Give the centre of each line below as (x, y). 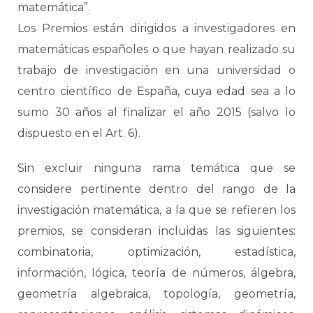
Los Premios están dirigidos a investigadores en (156, 28)
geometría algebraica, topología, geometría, (156, 294)
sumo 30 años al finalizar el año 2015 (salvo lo (156, 112)
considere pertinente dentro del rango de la (156, 189)
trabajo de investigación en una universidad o (156, 70)
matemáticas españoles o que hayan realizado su (156, 49)
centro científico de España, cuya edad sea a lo (156, 91)
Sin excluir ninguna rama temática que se (156, 168)
